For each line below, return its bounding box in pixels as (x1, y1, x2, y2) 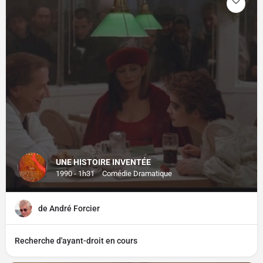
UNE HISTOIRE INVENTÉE (56, 157, 151, 167)
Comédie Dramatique (102, 169, 172, 178)
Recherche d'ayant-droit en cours (15, 236, 137, 245)
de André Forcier (38, 204, 100, 213)
